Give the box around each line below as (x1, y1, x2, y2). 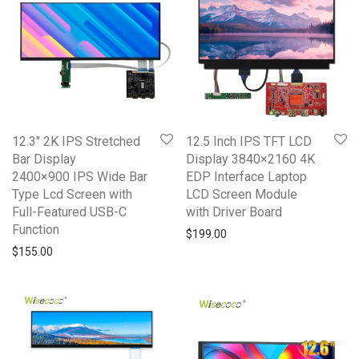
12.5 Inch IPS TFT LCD (186, 134, 312, 149)
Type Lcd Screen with (12, 187, 132, 202)
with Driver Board (186, 204, 282, 220)
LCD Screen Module (186, 187, 297, 202)
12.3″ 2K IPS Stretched (12, 134, 140, 149)
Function (12, 222, 59, 237)
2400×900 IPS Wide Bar (12, 169, 147, 184)
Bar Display (12, 151, 76, 167)
